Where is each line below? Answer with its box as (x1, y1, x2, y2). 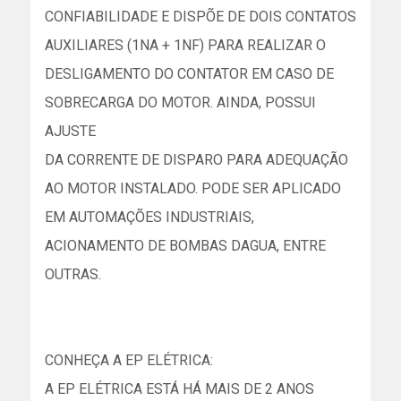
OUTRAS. (45, 266, 101, 283)
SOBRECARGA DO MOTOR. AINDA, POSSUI (45, 94, 316, 111)
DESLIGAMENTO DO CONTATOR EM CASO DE (45, 65, 334, 82)
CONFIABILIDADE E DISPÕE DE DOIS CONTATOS (45, 8, 356, 25)
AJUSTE (45, 123, 96, 140)
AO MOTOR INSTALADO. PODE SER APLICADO (45, 180, 341, 197)
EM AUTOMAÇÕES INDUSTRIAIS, (45, 209, 254, 226)
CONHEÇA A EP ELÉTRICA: (45, 352, 213, 369)
